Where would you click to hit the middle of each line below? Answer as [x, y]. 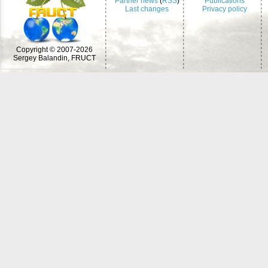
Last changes [147, 9]
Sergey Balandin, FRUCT [54, 58]
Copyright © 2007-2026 [54, 50]
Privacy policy [225, 9]
